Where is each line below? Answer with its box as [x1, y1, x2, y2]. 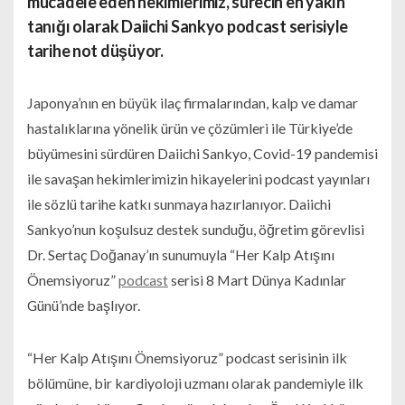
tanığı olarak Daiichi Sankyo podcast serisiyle [27, 15, 349, 36]
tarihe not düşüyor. [27, 40, 164, 61]
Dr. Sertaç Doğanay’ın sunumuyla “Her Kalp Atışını [27, 245, 334, 263]
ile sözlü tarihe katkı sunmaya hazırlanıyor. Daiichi [27, 194, 331, 212]
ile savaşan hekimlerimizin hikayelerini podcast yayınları [27, 169, 370, 187]
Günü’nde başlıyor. [27, 296, 140, 314]
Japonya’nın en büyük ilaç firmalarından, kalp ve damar [27, 93, 358, 111]
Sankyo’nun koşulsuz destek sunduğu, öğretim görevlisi [27, 220, 364, 238]
